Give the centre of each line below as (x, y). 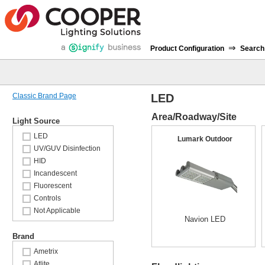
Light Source (36, 121)
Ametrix (46, 251)
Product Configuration (188, 49)
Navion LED (205, 219)
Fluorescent (53, 186)
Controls (47, 198)
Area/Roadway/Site (194, 117)
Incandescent (55, 173)
